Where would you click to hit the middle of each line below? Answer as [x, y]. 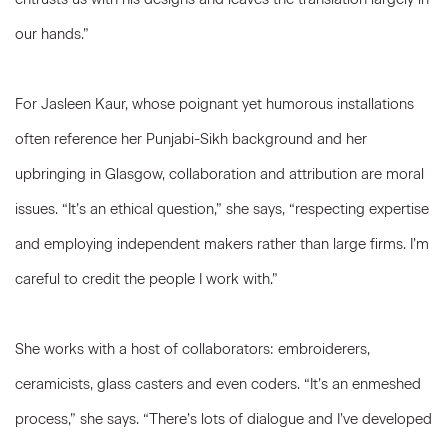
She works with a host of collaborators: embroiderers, [192, 349]
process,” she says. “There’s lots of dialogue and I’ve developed [223, 419]
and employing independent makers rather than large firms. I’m [222, 244]
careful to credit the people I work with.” [146, 279]
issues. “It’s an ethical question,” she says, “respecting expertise [222, 209]
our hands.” [52, 34]
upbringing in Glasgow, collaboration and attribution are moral [219, 174]
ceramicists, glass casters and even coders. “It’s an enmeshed [218, 384]
